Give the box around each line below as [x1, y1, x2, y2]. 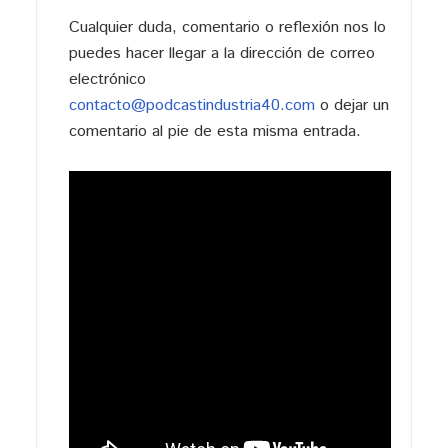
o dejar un [314, 93, 389, 117]
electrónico [68, 67, 146, 91]
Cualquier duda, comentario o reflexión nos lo [68, 15, 386, 39]
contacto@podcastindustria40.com [68, 93, 315, 117]
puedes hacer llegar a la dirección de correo [68, 41, 375, 65]
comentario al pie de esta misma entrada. [68, 119, 361, 143]
